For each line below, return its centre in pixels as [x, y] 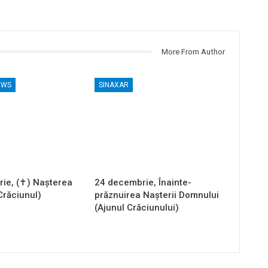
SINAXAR [114, 85]
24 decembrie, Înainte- [143, 182]
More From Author [193, 51]
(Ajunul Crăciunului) [137, 207]
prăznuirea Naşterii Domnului [157, 195]
